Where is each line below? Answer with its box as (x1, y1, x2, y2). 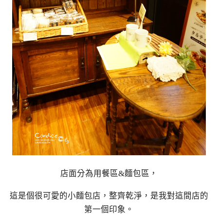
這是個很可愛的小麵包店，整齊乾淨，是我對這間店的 (10, 191, 208, 201)
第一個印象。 (84, 205, 134, 215)
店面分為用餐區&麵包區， (60, 168, 158, 178)
